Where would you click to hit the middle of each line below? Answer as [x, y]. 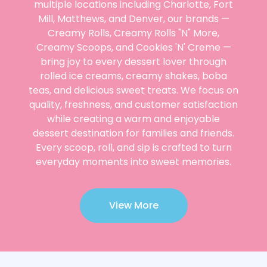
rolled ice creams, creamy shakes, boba [133, 76]
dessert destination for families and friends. [133, 133]
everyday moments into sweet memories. [133, 162]
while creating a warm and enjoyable [133, 119]
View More [133, 205]
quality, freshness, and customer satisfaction [133, 105]
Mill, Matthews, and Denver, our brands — [133, 19]
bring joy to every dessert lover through [133, 62]
